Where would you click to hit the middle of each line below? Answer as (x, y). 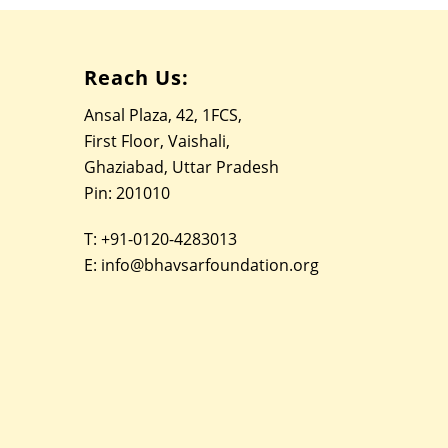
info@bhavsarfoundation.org (210, 265)
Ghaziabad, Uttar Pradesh (182, 167)
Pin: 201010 (127, 193)
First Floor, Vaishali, (157, 141)
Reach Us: (137, 77)
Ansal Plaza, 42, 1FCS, (163, 115)
